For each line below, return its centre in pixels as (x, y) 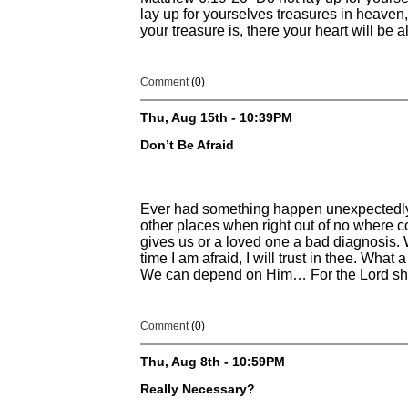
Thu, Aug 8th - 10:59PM (212, 362)
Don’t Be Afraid (187, 145)
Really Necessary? (197, 389)
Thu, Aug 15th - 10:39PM (216, 117)
